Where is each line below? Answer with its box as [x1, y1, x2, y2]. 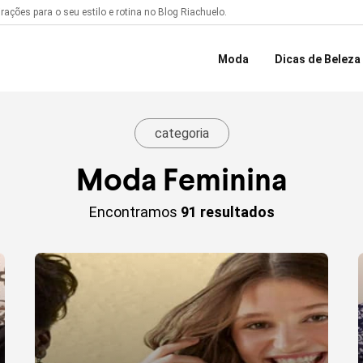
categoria [154, 126, 209, 141]
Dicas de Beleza [275, 52, 361, 66]
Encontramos [88, 203, 181, 220]
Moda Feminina [75, 160, 288, 197]
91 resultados [180, 203, 275, 220]
